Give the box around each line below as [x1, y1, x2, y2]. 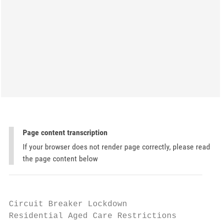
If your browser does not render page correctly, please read [23, 142, 210, 151]
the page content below [23, 154, 98, 163]
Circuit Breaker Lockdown [9, 200, 127, 209]
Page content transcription [23, 128, 108, 137]
